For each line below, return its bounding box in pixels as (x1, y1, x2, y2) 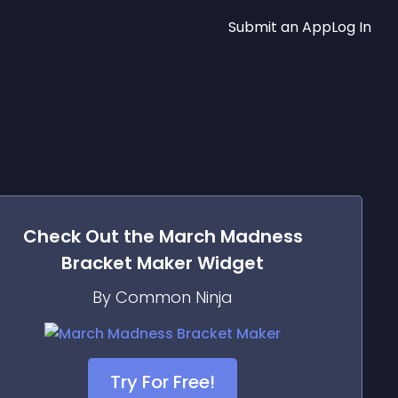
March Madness (158, 224, 303, 249)
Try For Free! (110, 370, 215, 394)
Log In (331, 16, 371, 37)
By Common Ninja (92, 286, 233, 308)
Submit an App (228, 16, 331, 37)
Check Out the (22, 224, 159, 249)
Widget (193, 251, 264, 275)
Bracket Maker (61, 251, 193, 275)
